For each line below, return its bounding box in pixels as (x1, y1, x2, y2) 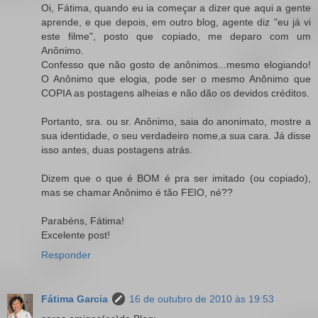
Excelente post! (41, 229, 110, 241)
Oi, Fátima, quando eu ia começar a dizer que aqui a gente (41, 1, 311, 13)
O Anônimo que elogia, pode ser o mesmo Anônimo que (41, 72, 311, 84)
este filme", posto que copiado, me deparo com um (41, 30, 311, 42)
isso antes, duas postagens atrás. (41, 143, 192, 155)
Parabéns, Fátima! (41, 214, 124, 226)
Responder (41, 248, 91, 261)
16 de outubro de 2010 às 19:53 (129, 292, 274, 305)
